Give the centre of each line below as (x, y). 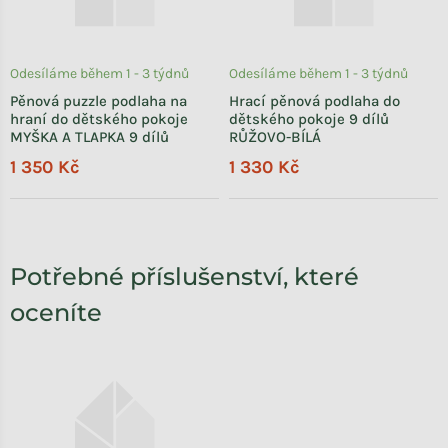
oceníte (56, 312)
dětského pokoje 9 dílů (309, 118)
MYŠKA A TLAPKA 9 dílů (89, 136)
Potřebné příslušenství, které (184, 276)
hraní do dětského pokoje (99, 118)
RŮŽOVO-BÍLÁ (275, 136)
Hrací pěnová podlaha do (314, 100)
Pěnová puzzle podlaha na (98, 100)
